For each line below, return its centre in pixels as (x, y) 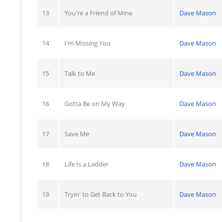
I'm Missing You (87, 43)
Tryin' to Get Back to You (101, 194)
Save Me (77, 134)
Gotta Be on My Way (95, 103)
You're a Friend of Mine (98, 13)
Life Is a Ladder (86, 164)
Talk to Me (80, 73)
